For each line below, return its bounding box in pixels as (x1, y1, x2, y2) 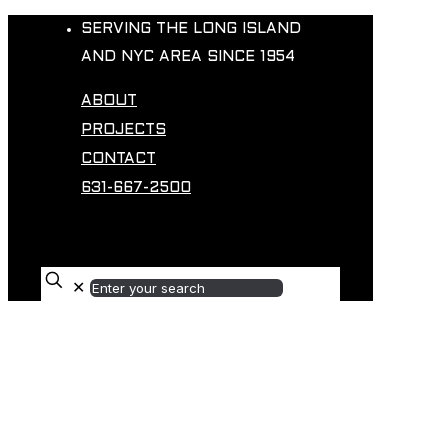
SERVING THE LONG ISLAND (81, 22, 301, 36)
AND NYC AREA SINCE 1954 (81, 50, 295, 64)
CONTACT (81, 152, 156, 166)
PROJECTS (81, 123, 166, 137)
